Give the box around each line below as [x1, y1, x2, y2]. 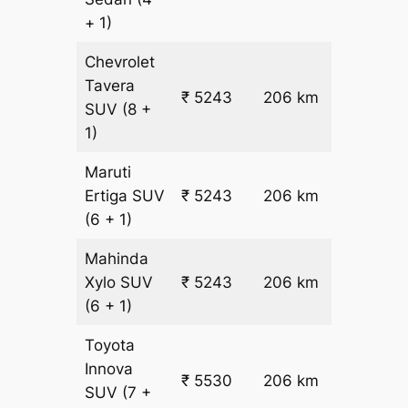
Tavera [85, 76, 136, 96]
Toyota [85, 336, 136, 355]
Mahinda [85, 250, 149, 269]
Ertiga [85, 187, 133, 206]
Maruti [85, 163, 132, 182]
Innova [85, 360, 134, 379]
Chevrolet [85, 53, 156, 72]
